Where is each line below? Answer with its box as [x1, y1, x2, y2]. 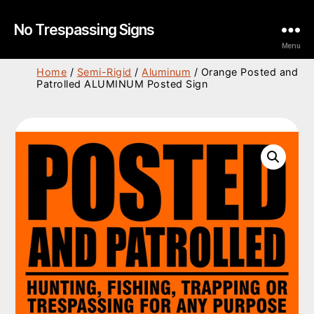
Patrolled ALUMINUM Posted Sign [36, 78, 208, 90]
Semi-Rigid [76, 66, 132, 78]
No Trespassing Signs [14, 20, 155, 39]
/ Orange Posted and [191, 66, 299, 78]
